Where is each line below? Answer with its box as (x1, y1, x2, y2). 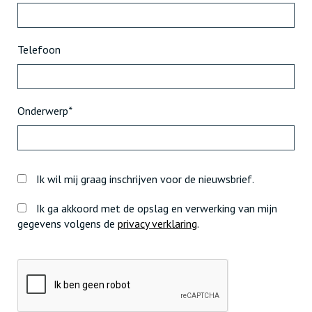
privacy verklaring (118, 217, 197, 231)
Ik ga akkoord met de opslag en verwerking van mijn (33, 201, 277, 215)
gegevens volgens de (17, 217, 118, 231)
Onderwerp (17, 104, 68, 118)
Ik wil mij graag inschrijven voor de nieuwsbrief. (33, 172, 254, 186)
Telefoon (17, 42, 61, 56)
